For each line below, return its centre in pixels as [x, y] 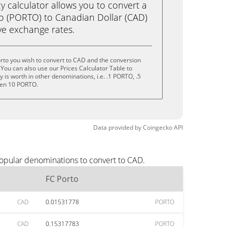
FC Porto [62, 179]
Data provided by [117, 127]
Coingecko [158, 127]
